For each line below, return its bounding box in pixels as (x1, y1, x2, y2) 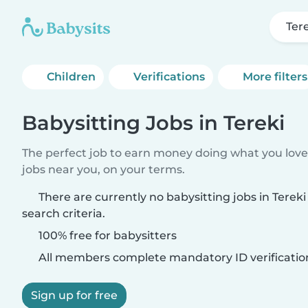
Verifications (133, 70, 206, 83)
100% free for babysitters (36, 229, 177, 242)
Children (47, 70, 96, 83)
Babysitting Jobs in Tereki (22, 111, 285, 135)
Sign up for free (31, 289, 118, 302)
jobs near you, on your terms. (22, 163, 185, 176)
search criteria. (22, 207, 105, 220)
